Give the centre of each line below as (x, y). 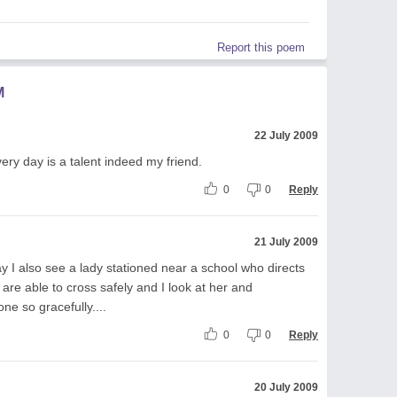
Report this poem (261, 47)
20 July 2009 (286, 387)
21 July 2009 (286, 241)
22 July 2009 (286, 135)
